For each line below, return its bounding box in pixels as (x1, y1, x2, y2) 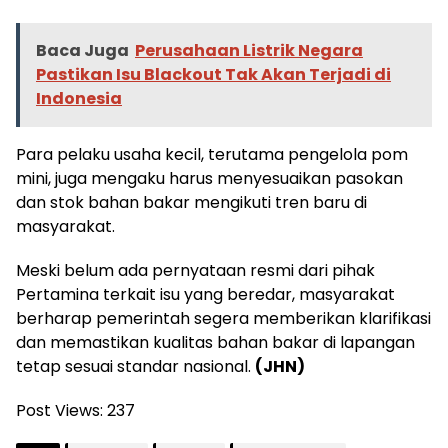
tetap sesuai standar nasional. (16, 355, 255, 379)
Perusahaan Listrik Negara (135, 39, 363, 63)
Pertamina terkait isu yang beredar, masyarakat (16, 283, 395, 307)
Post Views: (16, 399, 103, 423)
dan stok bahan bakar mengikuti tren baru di (16, 191, 367, 215)
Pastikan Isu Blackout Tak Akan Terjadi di (36, 63, 391, 87)
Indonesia (36, 87, 122, 111)
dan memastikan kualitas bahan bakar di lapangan (16, 331, 415, 355)
